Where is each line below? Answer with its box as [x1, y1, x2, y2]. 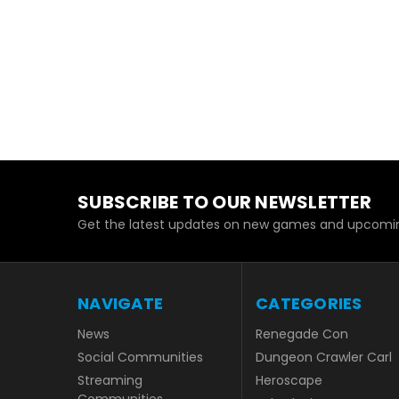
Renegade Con [256, 325, 348, 344]
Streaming [77, 371, 142, 390]
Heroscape [256, 371, 322, 390]
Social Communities [77, 348, 203, 367]
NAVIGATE [77, 292, 163, 315]
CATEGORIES [256, 292, 362, 315]
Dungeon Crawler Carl [256, 348, 392, 367]
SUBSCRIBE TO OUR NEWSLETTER [77, 189, 371, 215]
